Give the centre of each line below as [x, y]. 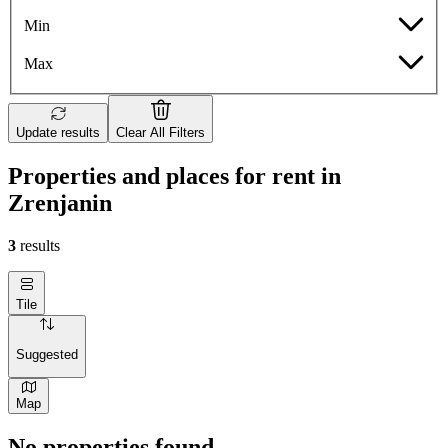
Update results [58, 133]
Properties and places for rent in [174, 176]
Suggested [47, 354]
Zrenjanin [60, 203]
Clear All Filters [160, 133]
